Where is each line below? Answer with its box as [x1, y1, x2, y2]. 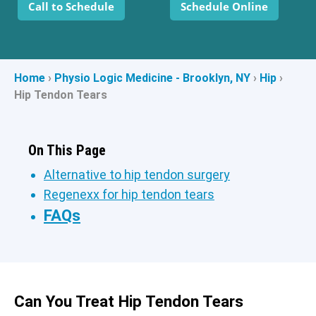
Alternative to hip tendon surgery [44, 167, 230, 182]
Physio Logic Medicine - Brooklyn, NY [54, 71, 250, 85]
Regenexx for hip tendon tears [44, 187, 214, 202]
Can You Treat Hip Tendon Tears [14, 292, 243, 311]
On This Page [28, 142, 106, 159]
